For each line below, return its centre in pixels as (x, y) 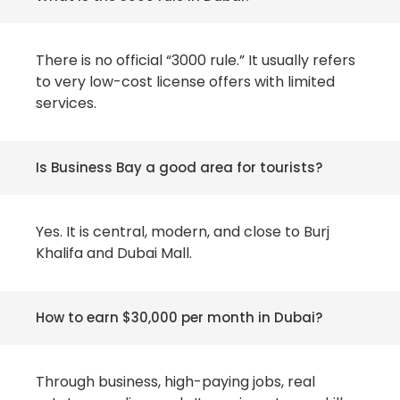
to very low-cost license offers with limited (185, 82)
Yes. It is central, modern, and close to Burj (183, 232)
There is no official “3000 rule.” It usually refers (196, 61)
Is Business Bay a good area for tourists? (179, 168)
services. (66, 104)
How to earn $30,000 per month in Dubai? (179, 318)
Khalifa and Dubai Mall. (114, 254)
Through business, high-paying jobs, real (175, 382)
